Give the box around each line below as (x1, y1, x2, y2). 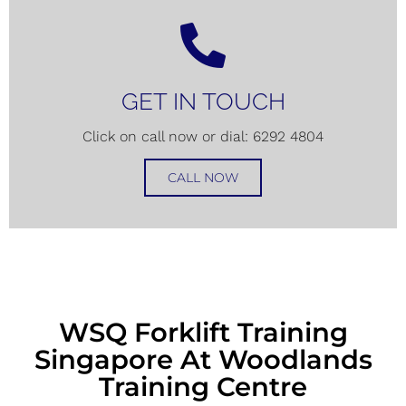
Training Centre (99, 371, 307, 403)
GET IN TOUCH (121, 88, 285, 116)
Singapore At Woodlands (34, 343, 372, 376)
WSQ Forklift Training (58, 316, 348, 349)
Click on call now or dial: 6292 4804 (82, 128, 324, 146)
